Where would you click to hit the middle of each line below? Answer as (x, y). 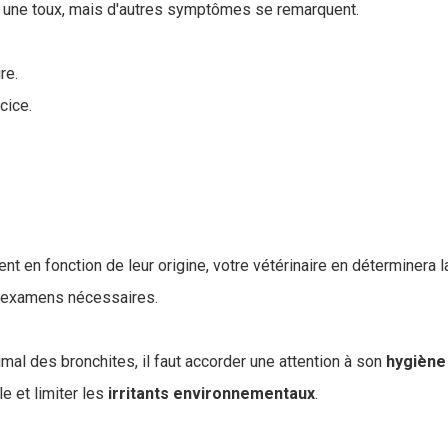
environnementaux (244, 393)
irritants (138, 393)
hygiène (416, 361)
